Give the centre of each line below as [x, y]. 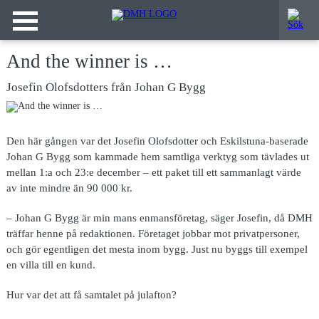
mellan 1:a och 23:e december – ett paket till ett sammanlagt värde [153, 172]
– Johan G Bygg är [49, 217]
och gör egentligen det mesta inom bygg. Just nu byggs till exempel [157, 249]
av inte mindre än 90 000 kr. [69, 187]
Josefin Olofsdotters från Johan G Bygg [106, 87]
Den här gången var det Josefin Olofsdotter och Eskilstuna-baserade [157, 140]
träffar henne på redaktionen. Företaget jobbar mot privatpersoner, [153, 233]
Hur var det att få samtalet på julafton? [91, 294]
